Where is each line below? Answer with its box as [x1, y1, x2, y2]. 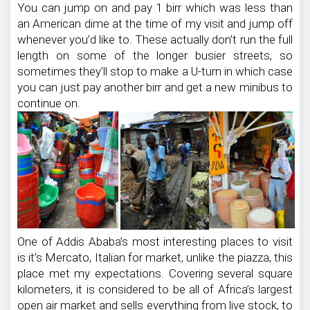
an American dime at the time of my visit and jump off [17, 16, 293, 30]
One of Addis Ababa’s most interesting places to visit [17, 235, 293, 249]
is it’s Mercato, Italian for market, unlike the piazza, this [17, 250, 293, 265]
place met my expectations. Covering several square [17, 266, 293, 281]
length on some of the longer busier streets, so [17, 48, 293, 62]
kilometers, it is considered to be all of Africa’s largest [17, 282, 293, 297]
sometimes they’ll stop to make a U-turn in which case [17, 64, 293, 78]
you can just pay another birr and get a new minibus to [17, 80, 293, 94]
